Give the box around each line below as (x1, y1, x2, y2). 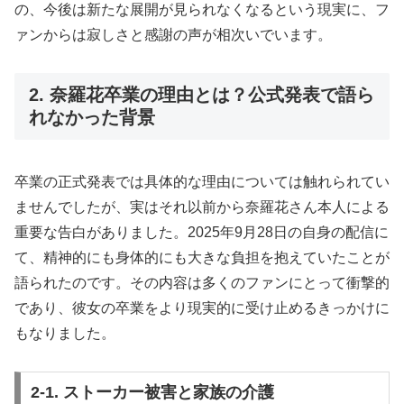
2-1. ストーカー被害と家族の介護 (30, 383, 274, 402)
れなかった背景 (29, 107, 155, 128)
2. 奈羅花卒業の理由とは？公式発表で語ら (29, 85, 374, 106)
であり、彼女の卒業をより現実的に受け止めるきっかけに (14, 299, 390, 316)
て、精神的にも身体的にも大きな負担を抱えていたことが (14, 249, 390, 265)
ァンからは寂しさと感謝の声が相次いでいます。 (14, 26, 332, 42)
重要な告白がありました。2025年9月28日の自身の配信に (14, 224, 389, 240)
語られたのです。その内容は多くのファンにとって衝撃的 (14, 274, 390, 290)
